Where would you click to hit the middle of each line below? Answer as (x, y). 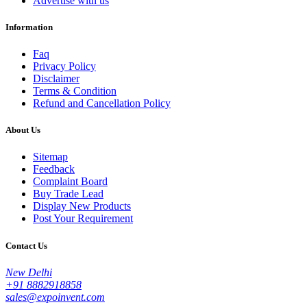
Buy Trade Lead (68, 194)
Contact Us (26, 245)
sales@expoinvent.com (55, 297)
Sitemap (50, 157)
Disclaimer (56, 79)
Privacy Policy (64, 66)
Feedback (54, 169)
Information (29, 27)
